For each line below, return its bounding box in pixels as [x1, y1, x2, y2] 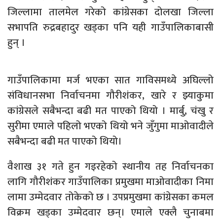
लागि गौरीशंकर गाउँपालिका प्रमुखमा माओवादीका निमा [7, 173, 214, 190]
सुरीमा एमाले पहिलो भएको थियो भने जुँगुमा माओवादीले [7, 117, 214, 135]
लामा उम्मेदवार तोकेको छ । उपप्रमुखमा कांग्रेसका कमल [7, 188, 214, 206]
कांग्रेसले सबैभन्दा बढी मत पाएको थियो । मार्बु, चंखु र [7, 102, 214, 119]
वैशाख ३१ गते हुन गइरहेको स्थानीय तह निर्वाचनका [7, 157, 214, 175]
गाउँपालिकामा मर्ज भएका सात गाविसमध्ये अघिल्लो [7, 71, 214, 89]
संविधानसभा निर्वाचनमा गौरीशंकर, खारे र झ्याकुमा [7, 86, 214, 104]
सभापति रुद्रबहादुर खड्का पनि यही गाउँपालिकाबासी [7, 18, 214, 36]
